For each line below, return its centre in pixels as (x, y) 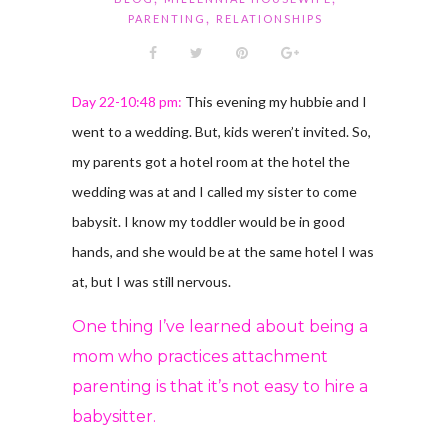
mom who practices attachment (199, 356)
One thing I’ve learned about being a (219, 326)
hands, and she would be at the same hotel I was (222, 251)
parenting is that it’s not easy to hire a (219, 386)
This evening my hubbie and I (274, 101)
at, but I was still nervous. (151, 281)
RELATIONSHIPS (269, 18)
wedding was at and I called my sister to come (214, 191)
